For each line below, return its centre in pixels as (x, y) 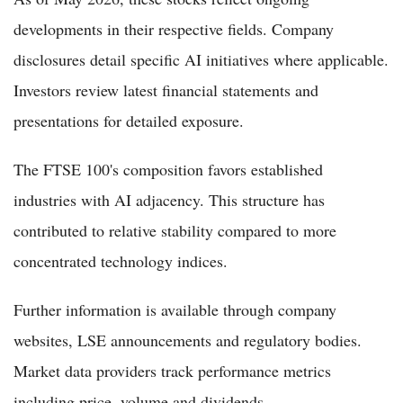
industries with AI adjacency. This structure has (169, 199)
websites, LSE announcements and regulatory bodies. (188, 340)
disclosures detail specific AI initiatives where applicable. (201, 59)
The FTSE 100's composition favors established (168, 169)
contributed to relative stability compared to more (175, 230)
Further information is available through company (175, 309)
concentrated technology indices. (121, 260)
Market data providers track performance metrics (172, 370)
